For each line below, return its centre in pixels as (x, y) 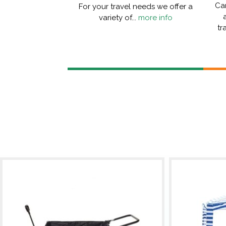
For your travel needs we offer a (135, 7)
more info (155, 18)
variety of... (118, 18)
